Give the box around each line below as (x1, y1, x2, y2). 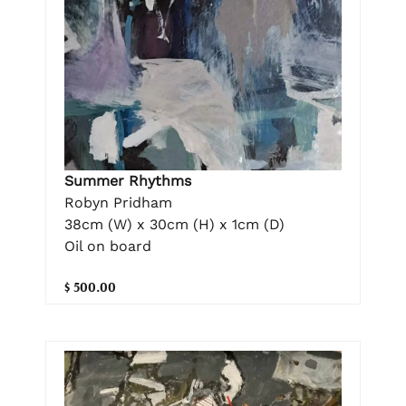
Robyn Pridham (64, 193, 172, 211)
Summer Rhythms (64, 171, 191, 189)
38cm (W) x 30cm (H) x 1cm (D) (64, 215, 285, 233)
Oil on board (64, 237, 151, 255)
